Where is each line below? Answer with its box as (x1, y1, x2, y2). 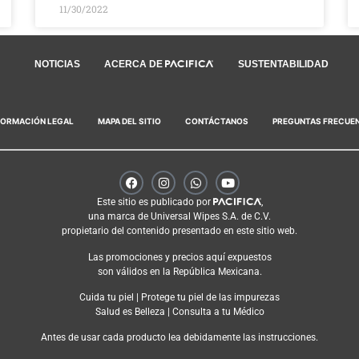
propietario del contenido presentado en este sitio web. (62, 225, 297, 237)
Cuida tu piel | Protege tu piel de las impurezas (79, 291, 280, 303)
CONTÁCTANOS (185, 115, 248, 126)
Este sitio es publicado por (96, 196, 213, 208)
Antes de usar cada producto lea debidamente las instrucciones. (41, 332, 318, 344)
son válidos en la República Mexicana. (97, 265, 262, 277)
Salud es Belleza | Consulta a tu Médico (95, 305, 264, 317)
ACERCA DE (104, 58, 166, 71)
